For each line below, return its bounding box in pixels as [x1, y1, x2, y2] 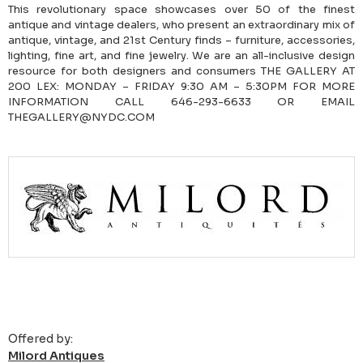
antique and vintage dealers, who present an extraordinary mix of [8, 18, 355, 32]
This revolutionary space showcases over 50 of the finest [8, 2, 355, 17]
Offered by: [8, 331, 73, 347]
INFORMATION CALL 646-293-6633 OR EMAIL [8, 95, 355, 109]
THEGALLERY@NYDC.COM [8, 110, 155, 125]
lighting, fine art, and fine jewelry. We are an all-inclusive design [8, 49, 355, 63]
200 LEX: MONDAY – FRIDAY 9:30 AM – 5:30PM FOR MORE [8, 79, 355, 94]
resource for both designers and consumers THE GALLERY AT [8, 64, 355, 79]
